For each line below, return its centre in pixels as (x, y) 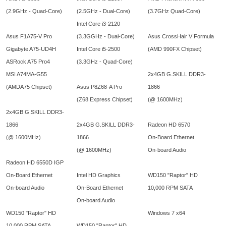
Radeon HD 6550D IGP (35, 163)
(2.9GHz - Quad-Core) (34, 11)
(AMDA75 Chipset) (29, 87)
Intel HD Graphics (99, 175)
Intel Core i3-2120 (98, 24)
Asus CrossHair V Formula (181, 37)
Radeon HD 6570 (169, 125)
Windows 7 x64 (166, 213)
